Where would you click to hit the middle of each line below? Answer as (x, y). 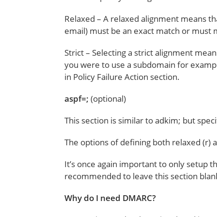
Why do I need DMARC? (110, 198)
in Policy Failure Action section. (122, 77)
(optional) (108, 99)
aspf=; (78, 99)
